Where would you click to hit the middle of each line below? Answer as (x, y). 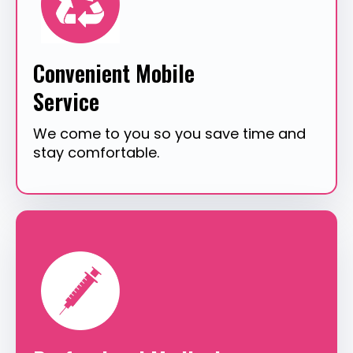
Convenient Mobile (114, 73)
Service (66, 102)
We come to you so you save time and (169, 134)
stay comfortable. (96, 153)
